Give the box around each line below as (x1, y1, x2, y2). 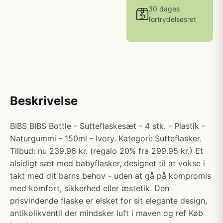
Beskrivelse (10, 94, 78, 108)
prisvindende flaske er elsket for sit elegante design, (10, 196, 207, 206)
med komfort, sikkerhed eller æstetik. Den (10, 183, 169, 193)
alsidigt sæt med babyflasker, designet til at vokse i (10, 158, 205, 168)
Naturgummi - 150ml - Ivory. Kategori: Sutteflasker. (10, 133, 202, 143)
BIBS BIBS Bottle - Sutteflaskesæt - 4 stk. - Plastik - (10, 121, 205, 131)
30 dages (148, 4, 180, 13)
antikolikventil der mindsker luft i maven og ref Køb (10, 208, 203, 218)
